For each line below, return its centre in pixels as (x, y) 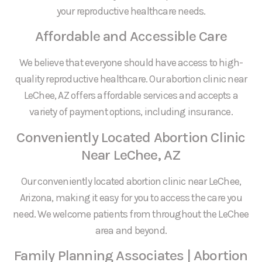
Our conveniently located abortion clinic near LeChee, (131, 181)
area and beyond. (131, 230)
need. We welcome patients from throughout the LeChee (131, 214)
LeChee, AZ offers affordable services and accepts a (131, 96)
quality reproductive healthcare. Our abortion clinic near (131, 79)
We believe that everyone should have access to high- (131, 63)
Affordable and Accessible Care (131, 36)
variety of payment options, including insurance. (131, 112)
